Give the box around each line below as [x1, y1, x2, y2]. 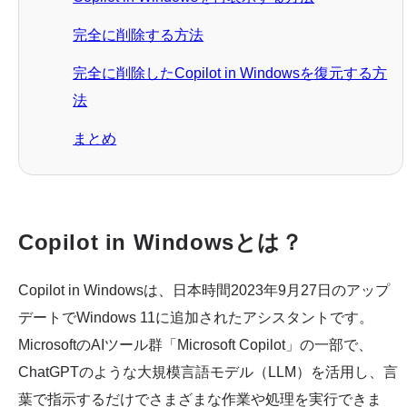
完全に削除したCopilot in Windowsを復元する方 [73, 65, 388, 81]
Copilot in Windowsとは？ [18, 229, 303, 254]
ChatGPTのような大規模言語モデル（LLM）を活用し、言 [18, 363, 398, 380]
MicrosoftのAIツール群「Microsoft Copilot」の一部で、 [18, 336, 372, 352]
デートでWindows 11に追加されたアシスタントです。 [18, 309, 373, 325]
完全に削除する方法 [73, 26, 204, 43]
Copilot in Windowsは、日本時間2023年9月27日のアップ [18, 282, 390, 298]
